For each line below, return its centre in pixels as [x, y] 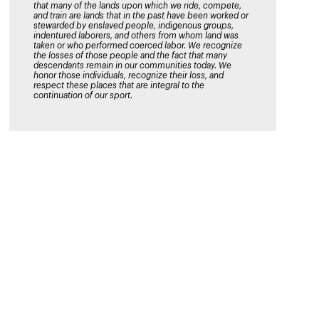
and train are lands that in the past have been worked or [141, 16]
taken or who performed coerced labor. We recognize [138, 46]
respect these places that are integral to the [119, 86]
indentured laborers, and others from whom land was [136, 36]
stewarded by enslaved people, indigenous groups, [134, 26]
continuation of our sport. [83, 96]
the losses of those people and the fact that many [130, 56]
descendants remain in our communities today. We [132, 66]
